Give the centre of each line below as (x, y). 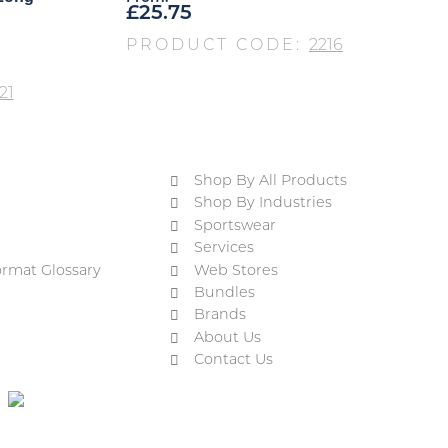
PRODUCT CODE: (217, 45)
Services (224, 249)
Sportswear (235, 226)
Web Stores (236, 271)
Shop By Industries (263, 204)
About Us (228, 338)
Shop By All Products (271, 181)
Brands (220, 316)
